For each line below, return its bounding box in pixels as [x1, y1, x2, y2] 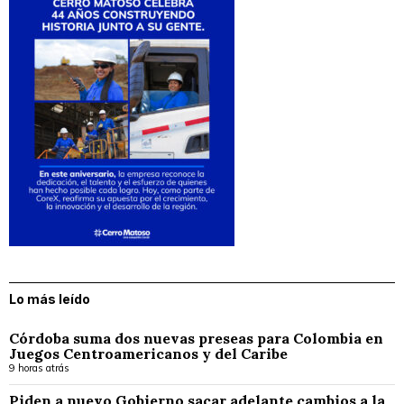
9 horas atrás [9, 362, 69, 375]
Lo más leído [9, 291, 90, 308]
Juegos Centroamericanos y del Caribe [9, 344, 288, 363]
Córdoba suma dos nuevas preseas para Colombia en [9, 329, 383, 348]
